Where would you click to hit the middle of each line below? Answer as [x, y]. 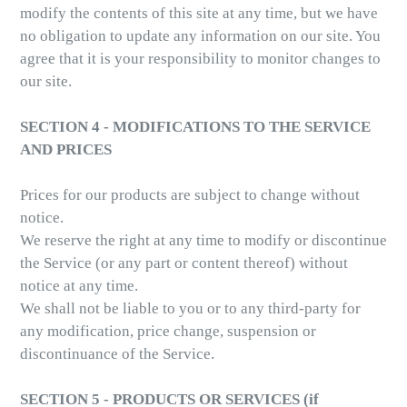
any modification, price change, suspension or [168, 332]
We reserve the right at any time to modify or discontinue [203, 241]
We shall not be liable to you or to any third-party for [190, 309]
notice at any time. [79, 286]
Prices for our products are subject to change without [190, 195]
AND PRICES [66, 150]
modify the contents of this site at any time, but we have [199, 14]
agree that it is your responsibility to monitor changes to [200, 59]
